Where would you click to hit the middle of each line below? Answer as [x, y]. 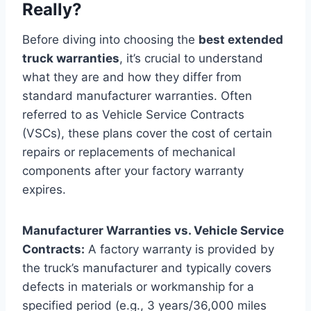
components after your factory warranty [133, 170]
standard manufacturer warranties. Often [137, 95]
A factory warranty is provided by [179, 249]
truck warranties [71, 58]
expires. [44, 189]
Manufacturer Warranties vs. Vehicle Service [153, 230]
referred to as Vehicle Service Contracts [133, 114]
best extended [241, 39]
